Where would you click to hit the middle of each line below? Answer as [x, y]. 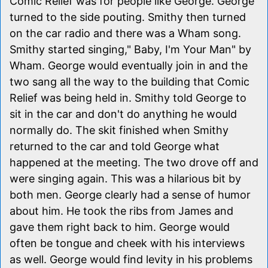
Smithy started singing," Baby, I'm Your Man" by [130, 49]
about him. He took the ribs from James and [121, 211]
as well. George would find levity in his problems [131, 259]
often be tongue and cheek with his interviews [127, 243]
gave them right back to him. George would [120, 227]
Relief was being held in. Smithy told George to [128, 98]
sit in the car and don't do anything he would [123, 114]
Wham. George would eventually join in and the [129, 65]
